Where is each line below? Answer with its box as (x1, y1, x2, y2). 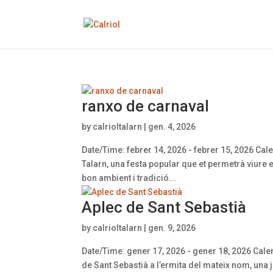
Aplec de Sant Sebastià (82, 198, 247, 216)
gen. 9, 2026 (148, 223, 196, 233)
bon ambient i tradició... (82, 173, 177, 183)
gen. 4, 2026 (148, 122, 196, 132)
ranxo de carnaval (82, 97, 210, 115)
